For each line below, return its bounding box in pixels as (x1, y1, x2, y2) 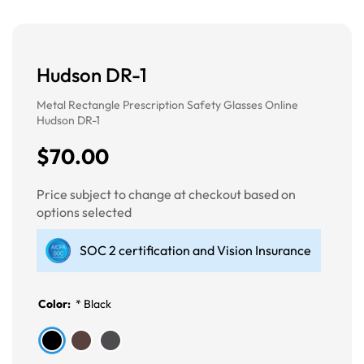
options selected (37, 204, 132, 221)
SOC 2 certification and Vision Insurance (80, 242, 311, 259)
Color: (38, 297, 73, 312)
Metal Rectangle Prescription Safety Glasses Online (37, 97, 298, 113)
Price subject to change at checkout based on (37, 186, 296, 203)
